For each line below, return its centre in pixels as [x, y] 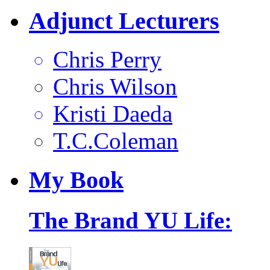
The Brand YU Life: [130, 221]
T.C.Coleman [116, 141]
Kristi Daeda [113, 114]
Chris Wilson [115, 87]
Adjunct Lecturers [124, 20]
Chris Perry [107, 60]
